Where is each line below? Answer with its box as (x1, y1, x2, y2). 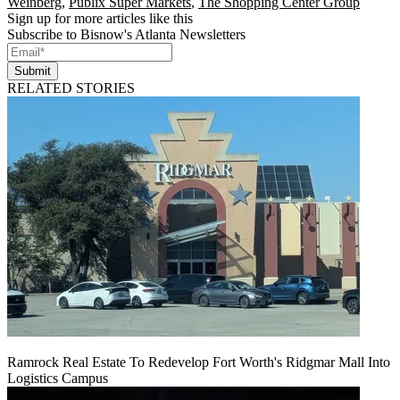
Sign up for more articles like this (7, 10, 193, 26)
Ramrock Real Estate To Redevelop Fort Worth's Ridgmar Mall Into (7, 354, 390, 370)
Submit (14, 63, 51, 78)
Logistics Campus (7, 370, 108, 386)
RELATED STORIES (7, 79, 135, 96)
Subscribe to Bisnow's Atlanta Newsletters (7, 26, 246, 42)
